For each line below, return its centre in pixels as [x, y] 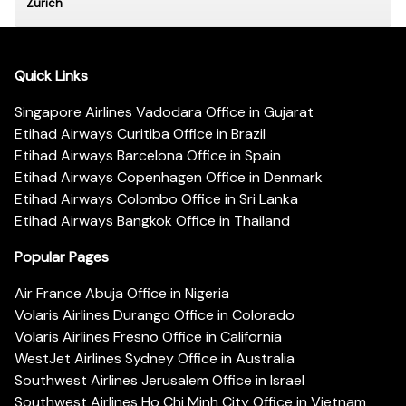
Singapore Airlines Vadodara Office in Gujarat [164, 111]
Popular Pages [62, 256]
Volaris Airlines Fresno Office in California [148, 336]
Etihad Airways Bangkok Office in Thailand [152, 220]
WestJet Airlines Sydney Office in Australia [155, 358]
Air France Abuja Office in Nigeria [122, 293]
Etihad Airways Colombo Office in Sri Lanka [156, 198]
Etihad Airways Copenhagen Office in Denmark [169, 177]
